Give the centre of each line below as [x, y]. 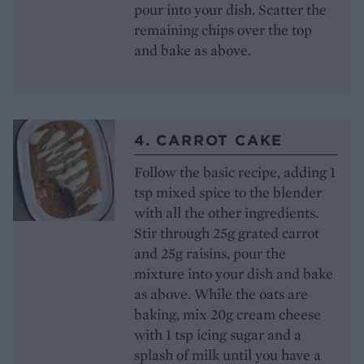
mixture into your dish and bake [234, 273]
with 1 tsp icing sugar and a [218, 334]
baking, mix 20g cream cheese [227, 314]
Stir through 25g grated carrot [227, 232]
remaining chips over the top [223, 29]
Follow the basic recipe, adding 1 [235, 171]
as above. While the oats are [221, 293]
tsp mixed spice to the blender [228, 192]
